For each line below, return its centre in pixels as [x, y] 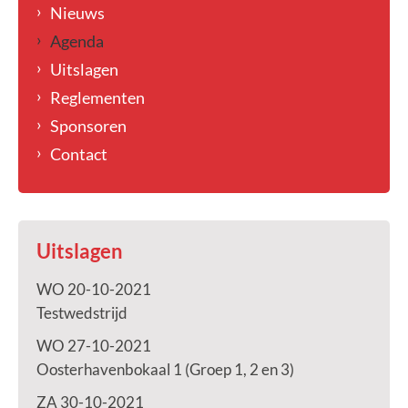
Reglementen [97, 97]
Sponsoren [88, 126]
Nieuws [77, 13]
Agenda [77, 41]
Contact [79, 154]
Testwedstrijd [82, 313]
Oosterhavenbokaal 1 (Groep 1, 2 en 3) [165, 369]
